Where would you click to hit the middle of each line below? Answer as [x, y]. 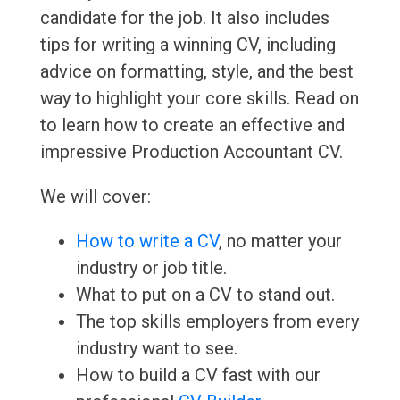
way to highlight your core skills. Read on [199, 99]
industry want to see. [156, 349]
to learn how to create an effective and [192, 125]
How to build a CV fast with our [198, 375]
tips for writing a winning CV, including [187, 45]
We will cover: [95, 197]
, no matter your [280, 242]
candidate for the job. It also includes [184, 18]
